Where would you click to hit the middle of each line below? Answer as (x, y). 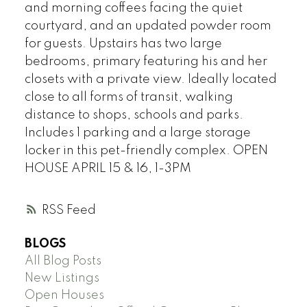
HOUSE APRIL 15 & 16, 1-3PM (108, 169)
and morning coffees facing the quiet (133, 9)
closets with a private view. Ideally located (150, 80)
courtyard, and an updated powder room (148, 26)
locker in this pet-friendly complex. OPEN (146, 151)
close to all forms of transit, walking (128, 98)
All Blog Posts (63, 261)
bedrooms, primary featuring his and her (146, 62)
